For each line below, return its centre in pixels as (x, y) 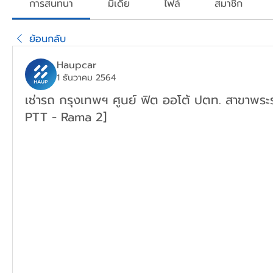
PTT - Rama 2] (66, 117)
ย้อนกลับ (48, 39)
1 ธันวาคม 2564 (86, 78)
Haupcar (76, 65)
